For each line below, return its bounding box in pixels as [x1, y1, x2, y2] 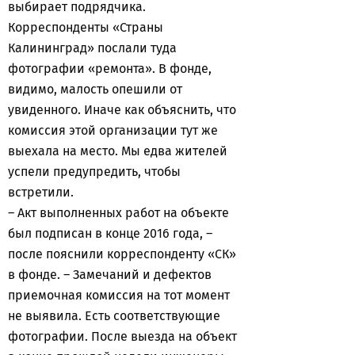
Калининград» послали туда [8, 40, 177, 55]
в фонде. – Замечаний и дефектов [8, 267, 212, 282]
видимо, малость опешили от [8, 82, 182, 97]
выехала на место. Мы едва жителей [8, 143, 227, 158]
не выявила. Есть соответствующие [8, 308, 220, 323]
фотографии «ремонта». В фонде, [8, 61, 212, 76]
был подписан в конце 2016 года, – [8, 226, 212, 241]
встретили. [8, 185, 77, 200]
